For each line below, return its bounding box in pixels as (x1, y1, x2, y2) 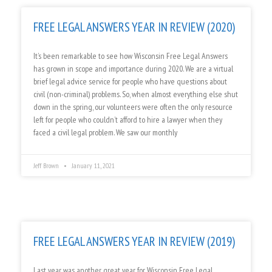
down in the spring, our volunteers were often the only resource (33, 101, 233, 113)
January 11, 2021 (70, 161, 115, 171)
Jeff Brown (33, 161, 61, 171)
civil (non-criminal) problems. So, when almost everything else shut (33, 89, 238, 100)
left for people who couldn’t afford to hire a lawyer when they (33, 114, 222, 126)
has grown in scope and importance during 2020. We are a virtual (33, 63, 233, 75)
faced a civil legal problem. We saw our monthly (33, 127, 177, 138)
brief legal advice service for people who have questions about (33, 76, 227, 87)
